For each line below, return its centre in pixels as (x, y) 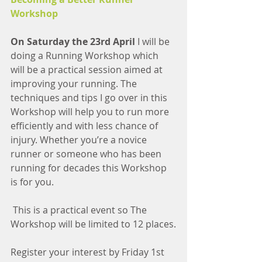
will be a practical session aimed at (88, 70)
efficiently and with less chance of (85, 126)
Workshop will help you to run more (91, 112)
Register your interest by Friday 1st (89, 252)
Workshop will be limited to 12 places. (93, 224)
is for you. (32, 182)
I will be (155, 42)
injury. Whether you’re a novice (80, 140)
